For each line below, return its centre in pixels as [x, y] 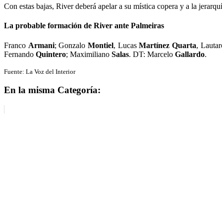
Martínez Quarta [168, 45]
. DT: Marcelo [152, 54]
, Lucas [126, 45]
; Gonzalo [71, 45]
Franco [16, 45]
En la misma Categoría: [52, 90]
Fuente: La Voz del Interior [40, 71]
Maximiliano [91, 54]
